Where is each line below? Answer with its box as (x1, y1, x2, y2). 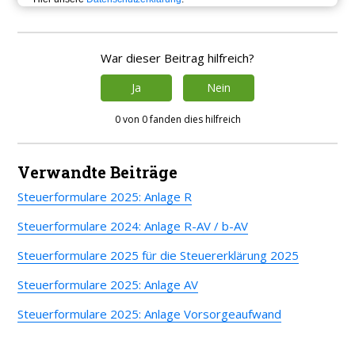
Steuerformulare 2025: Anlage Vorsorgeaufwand (17, 306, 282, 323)
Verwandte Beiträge (17, 162, 178, 183)
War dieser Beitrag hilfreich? (101, 50, 254, 67)
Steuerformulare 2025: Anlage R (17, 189, 193, 205)
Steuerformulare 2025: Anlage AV (17, 277, 199, 293)
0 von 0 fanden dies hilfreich (114, 113, 241, 127)
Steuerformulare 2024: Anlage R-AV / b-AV (17, 218, 249, 235)
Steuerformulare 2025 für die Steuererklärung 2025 (17, 247, 300, 264)
